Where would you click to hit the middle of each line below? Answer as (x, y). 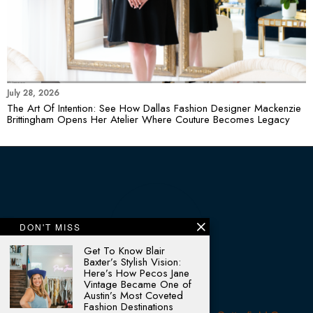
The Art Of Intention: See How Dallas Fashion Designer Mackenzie (154, 108)
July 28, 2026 (33, 93)
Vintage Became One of (138, 284)
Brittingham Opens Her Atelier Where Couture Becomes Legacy (148, 119)
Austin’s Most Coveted (133, 296)
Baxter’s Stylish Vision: (132, 262)
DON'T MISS (50, 227)
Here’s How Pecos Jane (137, 273)
